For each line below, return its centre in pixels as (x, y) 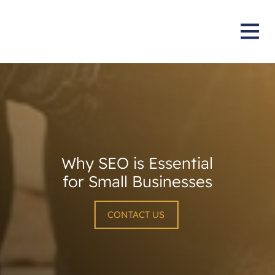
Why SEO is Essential (137, 163)
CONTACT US (136, 215)
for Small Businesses (137, 181)
